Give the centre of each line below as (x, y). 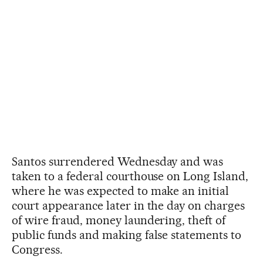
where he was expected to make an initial (121, 190)
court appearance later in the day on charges (129, 205)
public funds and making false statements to (127, 235)
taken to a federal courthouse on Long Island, (130, 176)
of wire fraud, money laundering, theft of (119, 220)
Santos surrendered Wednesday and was (118, 161)
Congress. (37, 249)
